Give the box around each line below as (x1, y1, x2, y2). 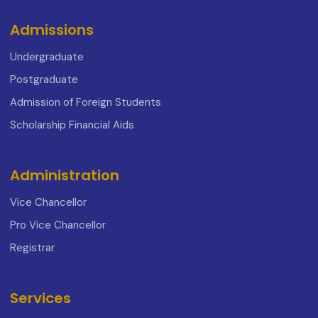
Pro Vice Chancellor (10, 217, 106, 232)
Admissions (10, 19, 94, 40)
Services (10, 287, 71, 308)
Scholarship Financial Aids (10, 117, 134, 132)
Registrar (10, 240, 55, 255)
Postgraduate (10, 72, 78, 87)
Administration (10, 165, 119, 185)
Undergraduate (10, 49, 84, 64)
